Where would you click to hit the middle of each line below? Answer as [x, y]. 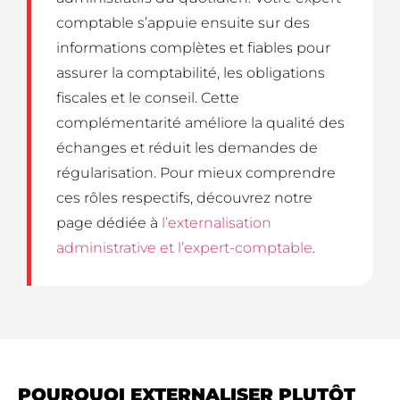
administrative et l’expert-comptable [184, 248]
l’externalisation [217, 223]
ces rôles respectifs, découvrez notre [184, 198]
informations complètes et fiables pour [193, 48]
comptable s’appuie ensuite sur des [183, 23]
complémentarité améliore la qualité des [200, 123]
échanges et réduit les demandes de [187, 148]
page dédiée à [109, 223]
